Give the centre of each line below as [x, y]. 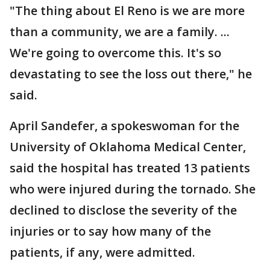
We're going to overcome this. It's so [115, 53]
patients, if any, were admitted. [102, 253]
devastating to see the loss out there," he [131, 74]
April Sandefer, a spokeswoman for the [124, 126]
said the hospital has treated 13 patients [130, 168]
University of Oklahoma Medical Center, [128, 147]
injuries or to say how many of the [110, 231]
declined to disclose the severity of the [123, 210]
